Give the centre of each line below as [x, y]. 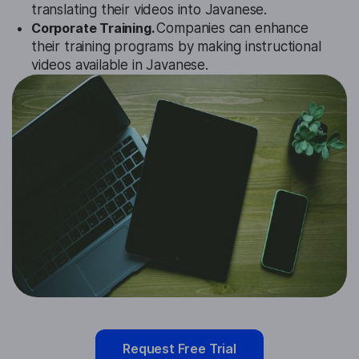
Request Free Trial [179, 349]
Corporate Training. [94, 28]
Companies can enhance [232, 28]
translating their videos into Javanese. [149, 10]
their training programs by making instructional [176, 47]
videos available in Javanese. [120, 65]
